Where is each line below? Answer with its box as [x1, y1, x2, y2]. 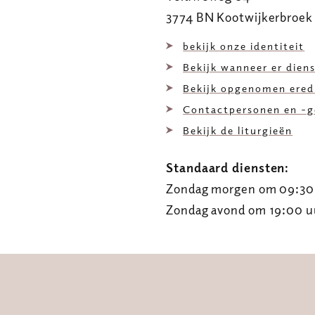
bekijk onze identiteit [183, 39, 305, 53]
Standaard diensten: [166, 160, 290, 176]
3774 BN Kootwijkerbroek [166, 9, 313, 25]
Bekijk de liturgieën [183, 124, 293, 137]
